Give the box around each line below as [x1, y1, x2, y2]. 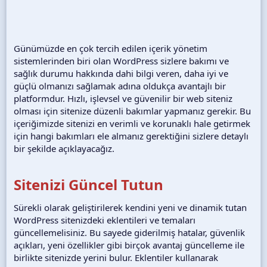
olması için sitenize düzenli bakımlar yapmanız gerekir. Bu [14, 104, 251, 117]
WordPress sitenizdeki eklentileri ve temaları [14, 213, 195, 226]
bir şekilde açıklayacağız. [14, 142, 114, 154]
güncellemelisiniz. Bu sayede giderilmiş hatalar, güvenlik [14, 226, 245, 238]
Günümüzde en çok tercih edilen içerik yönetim [14, 42, 207, 54]
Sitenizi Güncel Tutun [14, 174, 163, 194]
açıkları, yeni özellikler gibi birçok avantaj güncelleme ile [14, 238, 244, 251]
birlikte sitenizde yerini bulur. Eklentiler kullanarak [14, 251, 218, 263]
